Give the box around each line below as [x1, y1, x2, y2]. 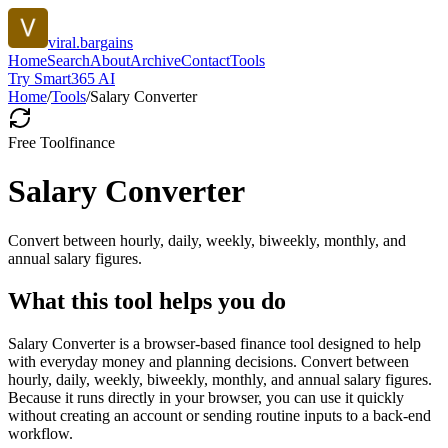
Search [47, 52, 90, 69]
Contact [181, 52, 230, 69]
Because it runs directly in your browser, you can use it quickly [8, 388, 404, 406]
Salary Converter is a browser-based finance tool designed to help [8, 334, 421, 352]
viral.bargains [48, 34, 133, 51]
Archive [130, 52, 181, 69]
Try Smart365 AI [8, 70, 115, 87]
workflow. [8, 424, 73, 442]
